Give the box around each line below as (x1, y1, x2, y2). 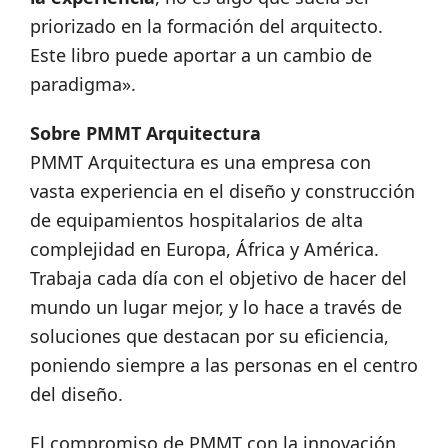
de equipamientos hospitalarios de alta (30, 208, 363, 233)
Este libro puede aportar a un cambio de (30, 43, 372, 68)
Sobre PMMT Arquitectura (30, 121, 261, 146)
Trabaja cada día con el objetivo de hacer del (30, 266, 407, 291)
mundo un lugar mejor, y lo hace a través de (30, 295, 402, 320)
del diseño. (30, 382, 123, 407)
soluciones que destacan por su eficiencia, (30, 324, 389, 349)
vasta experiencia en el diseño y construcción (30, 179, 415, 204)
